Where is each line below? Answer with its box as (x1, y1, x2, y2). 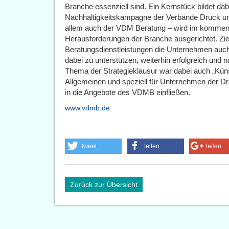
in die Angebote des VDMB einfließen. (65, 88, 190, 97)
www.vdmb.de (65, 104, 110, 112)
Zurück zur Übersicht (70, 180, 138, 189)
